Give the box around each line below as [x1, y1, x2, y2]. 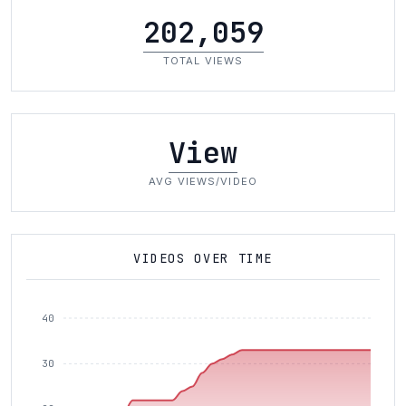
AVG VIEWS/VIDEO [149, 175, 257, 188]
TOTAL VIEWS [162, 54, 244, 67]
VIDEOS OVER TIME [132, 250, 274, 266]
